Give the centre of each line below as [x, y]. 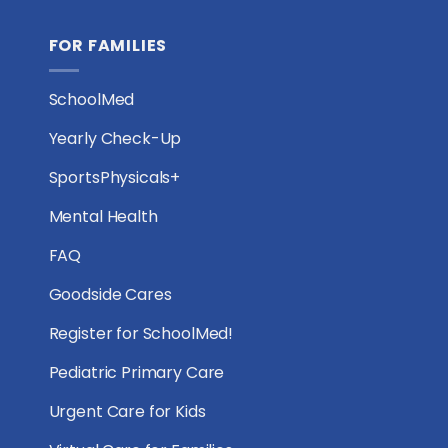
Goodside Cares [110, 294]
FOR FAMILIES [108, 46]
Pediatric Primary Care [136, 372]
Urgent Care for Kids [127, 411]
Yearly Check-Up [115, 138]
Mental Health [103, 216]
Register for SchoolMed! [141, 333]
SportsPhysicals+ [114, 177]
